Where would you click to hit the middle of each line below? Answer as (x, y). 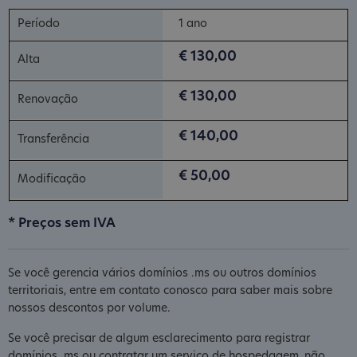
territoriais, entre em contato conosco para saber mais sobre (170, 291)
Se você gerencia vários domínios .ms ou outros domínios (162, 273)
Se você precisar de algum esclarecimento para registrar (159, 339)
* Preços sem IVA (62, 224)
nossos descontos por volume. (89, 308)
